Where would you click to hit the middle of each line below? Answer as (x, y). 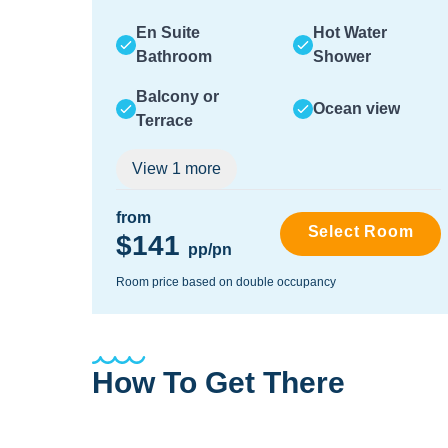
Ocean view (356, 108)
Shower (341, 56)
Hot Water (349, 32)
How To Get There (218, 382)
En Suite (168, 32)
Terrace (164, 120)
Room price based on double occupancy (226, 282)
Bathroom (174, 56)
